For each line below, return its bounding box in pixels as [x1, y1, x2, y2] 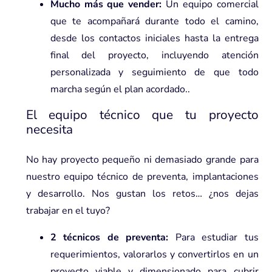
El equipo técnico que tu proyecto [25, 106, 259, 123]
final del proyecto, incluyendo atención [50, 48, 259, 62]
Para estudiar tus [168, 230, 259, 244]
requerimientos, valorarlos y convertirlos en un [50, 247, 259, 261]
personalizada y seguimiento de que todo [50, 65, 259, 79]
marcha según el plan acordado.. [50, 82, 190, 96]
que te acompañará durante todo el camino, [50, 14, 259, 28]
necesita [25, 120, 73, 138]
